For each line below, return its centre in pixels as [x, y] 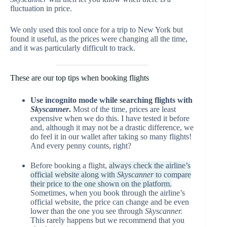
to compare [172, 174]
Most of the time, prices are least [123, 109]
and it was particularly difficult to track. [73, 48]
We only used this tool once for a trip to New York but [97, 30]
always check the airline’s [150, 165]
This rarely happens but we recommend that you [107, 220]
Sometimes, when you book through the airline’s [108, 193]
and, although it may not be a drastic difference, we [112, 127]
